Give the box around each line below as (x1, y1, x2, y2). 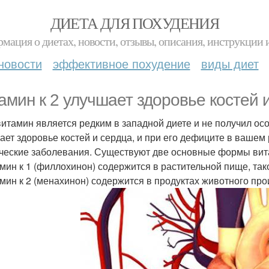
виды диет (201, 55, 259, 72)
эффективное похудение (52, 55, 190, 72)
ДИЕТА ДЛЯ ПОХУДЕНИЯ (50, 13, 219, 33)
